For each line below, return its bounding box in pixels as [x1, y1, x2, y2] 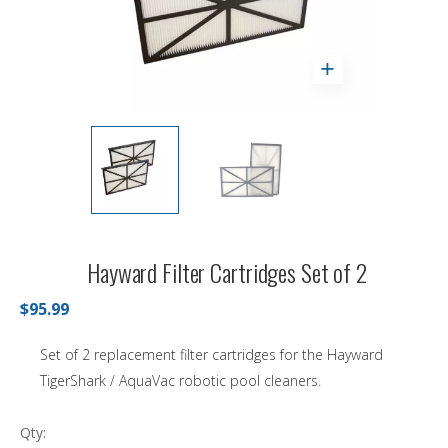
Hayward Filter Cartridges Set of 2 [87, 254, 367, 291]
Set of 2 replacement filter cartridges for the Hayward [40, 345, 383, 365]
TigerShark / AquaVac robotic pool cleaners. [40, 371, 321, 391]
